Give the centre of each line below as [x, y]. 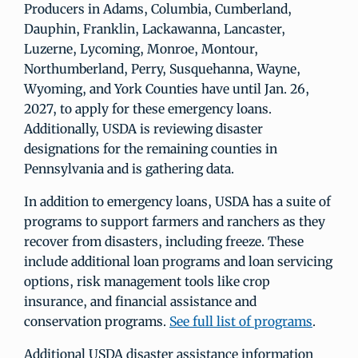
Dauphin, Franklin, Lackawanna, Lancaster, [155, 29]
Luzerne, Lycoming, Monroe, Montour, [141, 49]
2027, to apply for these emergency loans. [148, 109]
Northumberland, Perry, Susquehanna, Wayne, [162, 69]
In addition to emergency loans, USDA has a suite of [177, 202]
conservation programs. [97, 322]
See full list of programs [241, 322]
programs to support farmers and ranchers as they [175, 222]
